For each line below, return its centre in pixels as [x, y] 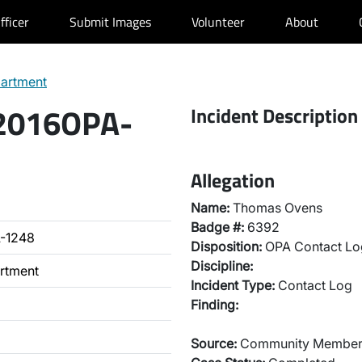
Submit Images [110, 22]
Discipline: [222, 266]
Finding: [215, 305]
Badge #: [217, 227]
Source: [214, 343]
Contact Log [314, 285]
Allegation [233, 180]
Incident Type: [233, 285]
